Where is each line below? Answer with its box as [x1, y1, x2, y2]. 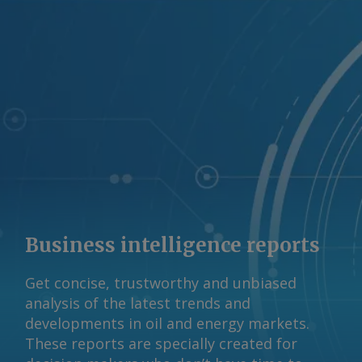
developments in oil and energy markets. [25, 314, 309, 334]
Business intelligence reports [25, 233, 320, 259]
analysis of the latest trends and [25, 293, 250, 314]
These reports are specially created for [25, 334, 297, 354]
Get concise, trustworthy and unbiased [25, 273, 297, 293]
